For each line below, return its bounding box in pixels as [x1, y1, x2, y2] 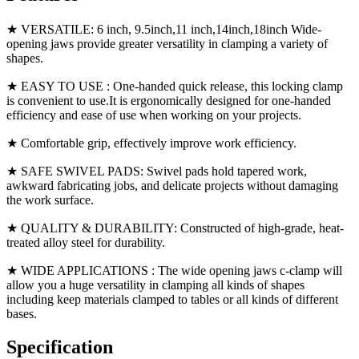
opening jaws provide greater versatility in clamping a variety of [6, 36, 328, 50]
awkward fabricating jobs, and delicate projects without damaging [6, 178, 338, 192]
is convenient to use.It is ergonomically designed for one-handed [6, 93, 331, 107]
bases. [6, 306, 37, 321]
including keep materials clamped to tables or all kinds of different [6, 292, 338, 306]
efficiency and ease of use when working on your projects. [6, 107, 305, 122]
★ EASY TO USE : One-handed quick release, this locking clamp [6, 79, 343, 93]
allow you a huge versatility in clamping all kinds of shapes [6, 277, 305, 292]
